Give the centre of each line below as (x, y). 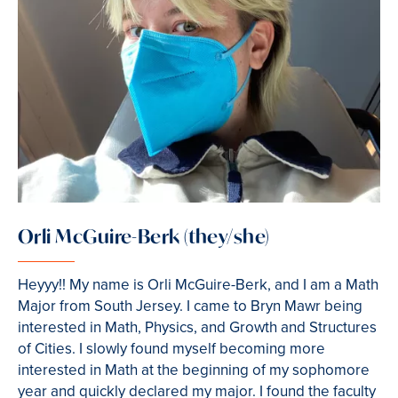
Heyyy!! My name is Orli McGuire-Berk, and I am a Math (198, 284)
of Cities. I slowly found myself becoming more (171, 348)
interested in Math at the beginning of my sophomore (194, 370)
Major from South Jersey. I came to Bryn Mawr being (190, 306)
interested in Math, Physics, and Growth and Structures (197, 327)
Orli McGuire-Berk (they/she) (144, 236)
